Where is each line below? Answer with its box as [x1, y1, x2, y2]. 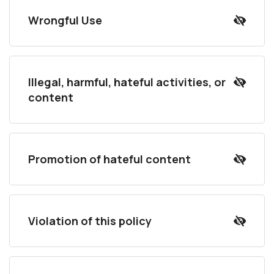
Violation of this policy [28, 213, 152, 228]
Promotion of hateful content [28, 152, 191, 166]
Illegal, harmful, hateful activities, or [28, 75, 226, 89]
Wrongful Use [28, 13, 102, 28]
